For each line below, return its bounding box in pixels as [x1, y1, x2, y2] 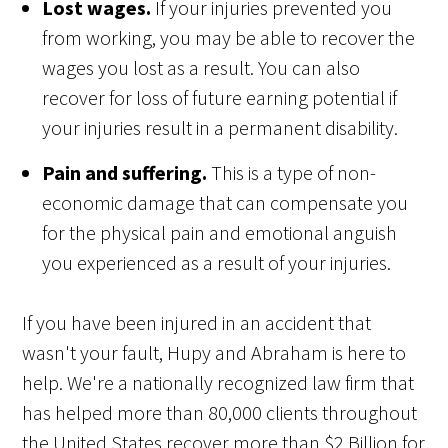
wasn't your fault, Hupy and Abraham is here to [22, 340, 407, 366]
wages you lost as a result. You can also [42, 55, 361, 81]
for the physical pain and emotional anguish [42, 220, 398, 246]
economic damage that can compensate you [42, 190, 409, 216]
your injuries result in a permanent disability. [42, 115, 399, 141]
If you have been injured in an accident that [22, 310, 372, 336]
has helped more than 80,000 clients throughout [22, 400, 418, 426]
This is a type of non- [211, 160, 377, 186]
